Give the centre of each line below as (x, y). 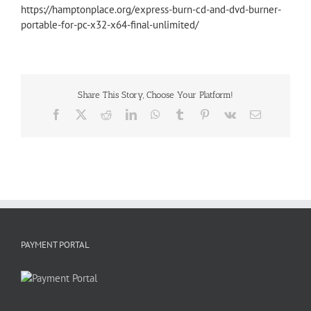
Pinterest (228, 114)
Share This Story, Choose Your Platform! (155, 94)
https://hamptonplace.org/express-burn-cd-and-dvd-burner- (151, 9)
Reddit (125, 114)
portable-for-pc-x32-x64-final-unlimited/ (110, 24)
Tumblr (200, 114)
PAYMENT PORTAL (55, 245)
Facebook (82, 114)
